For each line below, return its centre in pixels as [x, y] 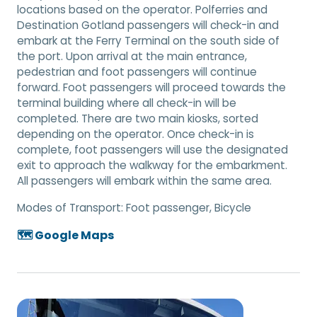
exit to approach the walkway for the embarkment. [152, 165]
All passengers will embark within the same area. [144, 180]
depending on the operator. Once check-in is [136, 134]
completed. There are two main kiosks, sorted [138, 118]
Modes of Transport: [71, 207]
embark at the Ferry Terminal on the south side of [148, 40]
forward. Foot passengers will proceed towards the [151, 87]
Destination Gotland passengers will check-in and [148, 25]
